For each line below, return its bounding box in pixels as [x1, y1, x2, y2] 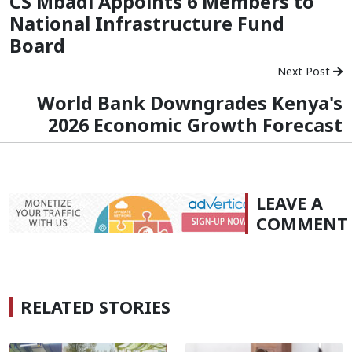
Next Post [277, 63, 333, 79]
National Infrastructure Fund [9, 10, 284, 36]
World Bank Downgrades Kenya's [37, 90, 343, 115]
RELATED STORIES [20, 295, 170, 318]
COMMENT [256, 211, 348, 235]
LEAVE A [256, 191, 323, 214]
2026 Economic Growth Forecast [48, 112, 343, 137]
